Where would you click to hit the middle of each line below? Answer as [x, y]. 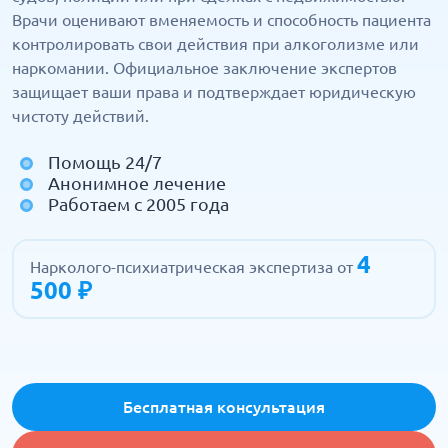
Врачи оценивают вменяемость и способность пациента [221, 20]
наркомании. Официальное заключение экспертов [204, 68]
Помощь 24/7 [105, 162]
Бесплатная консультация [224, 407]
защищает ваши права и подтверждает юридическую [214, 92]
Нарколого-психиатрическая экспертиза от [193, 267]
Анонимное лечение [137, 183]
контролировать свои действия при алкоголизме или [215, 44]
